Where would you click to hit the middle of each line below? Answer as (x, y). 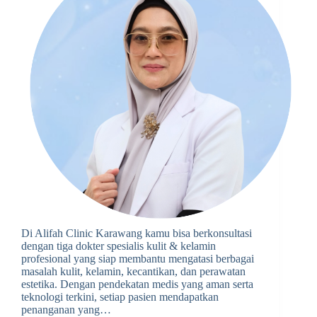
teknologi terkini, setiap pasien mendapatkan (120, 297)
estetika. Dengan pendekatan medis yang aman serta (137, 284)
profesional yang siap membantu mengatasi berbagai (138, 259)
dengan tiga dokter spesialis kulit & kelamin (119, 246)
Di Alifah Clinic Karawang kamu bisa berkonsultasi (137, 234)
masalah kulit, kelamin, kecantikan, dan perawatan (133, 272)
